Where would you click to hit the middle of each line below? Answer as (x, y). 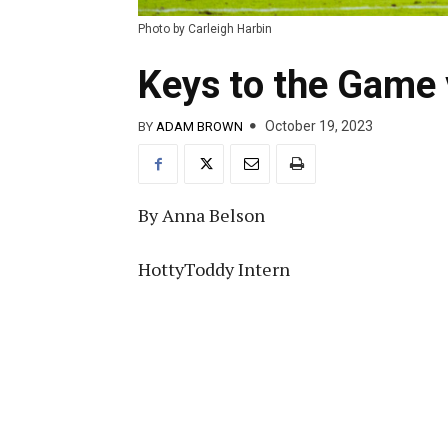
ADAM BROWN (199, 126)
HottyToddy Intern (214, 269)
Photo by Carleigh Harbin (205, 29)
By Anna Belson (201, 215)
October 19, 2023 (319, 126)
